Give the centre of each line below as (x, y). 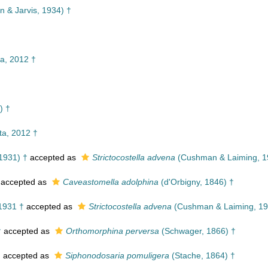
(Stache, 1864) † (202, 255)
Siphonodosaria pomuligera (117, 255)
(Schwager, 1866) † (197, 231)
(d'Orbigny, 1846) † (196, 182)
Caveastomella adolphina (111, 182)
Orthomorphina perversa (112, 231)
